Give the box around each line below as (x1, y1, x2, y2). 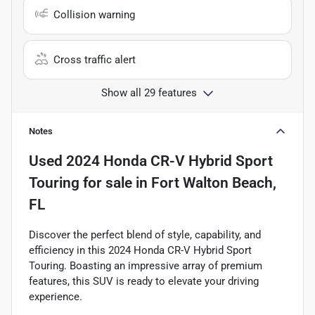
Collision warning (53, 8, 135, 21)
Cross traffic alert (53, 53, 136, 66)
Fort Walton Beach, (151, 174, 276, 191)
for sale (79, 174, 132, 191)
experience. (29, 290, 82, 303)
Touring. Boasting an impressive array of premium (29, 259, 262, 272)
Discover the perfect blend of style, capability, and (29, 228, 261, 241)
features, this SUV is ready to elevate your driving (29, 274, 259, 288)
